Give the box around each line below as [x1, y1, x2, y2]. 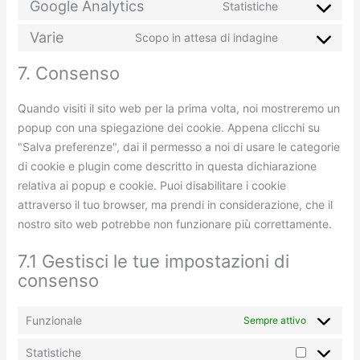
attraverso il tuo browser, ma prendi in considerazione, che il [18, 197, 333, 211]
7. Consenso [18, 62, 121, 84]
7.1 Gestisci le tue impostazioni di [18, 251, 290, 272]
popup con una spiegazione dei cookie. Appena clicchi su [18, 120, 321, 134]
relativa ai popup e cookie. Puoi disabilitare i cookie [18, 178, 287, 192]
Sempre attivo [243, 313, 306, 326]
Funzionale [26, 313, 83, 327]
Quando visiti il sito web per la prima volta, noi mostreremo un [18, 100, 341, 115]
